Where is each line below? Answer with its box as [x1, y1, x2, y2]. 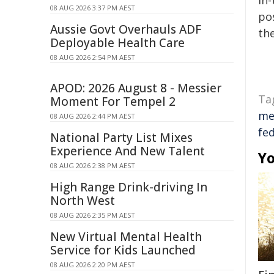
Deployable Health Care [50, 35, 185, 51]
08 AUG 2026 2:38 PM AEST [50, 161, 135, 170]
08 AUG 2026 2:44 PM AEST [50, 111, 135, 120]
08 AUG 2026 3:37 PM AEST [50, 3, 135, 12]
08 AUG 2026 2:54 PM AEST [50, 53, 135, 62]
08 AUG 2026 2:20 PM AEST [50, 260, 135, 269]
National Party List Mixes [50, 130, 193, 146]
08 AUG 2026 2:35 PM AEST [50, 210, 135, 220]
